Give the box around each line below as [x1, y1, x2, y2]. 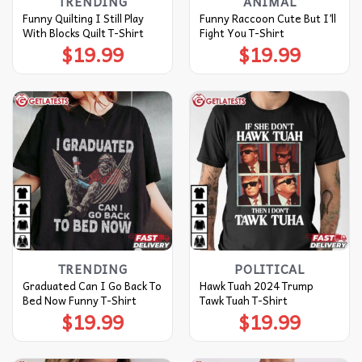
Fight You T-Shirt [199, 23, 284, 41]
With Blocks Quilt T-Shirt [22, 23, 144, 41]
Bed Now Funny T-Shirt [22, 291, 137, 309]
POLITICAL [234, 259, 305, 279]
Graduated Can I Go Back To [22, 276, 162, 294]
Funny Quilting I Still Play [22, 9, 144, 27]
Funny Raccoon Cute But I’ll [199, 9, 336, 27]
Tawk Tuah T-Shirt [199, 291, 288, 309]
